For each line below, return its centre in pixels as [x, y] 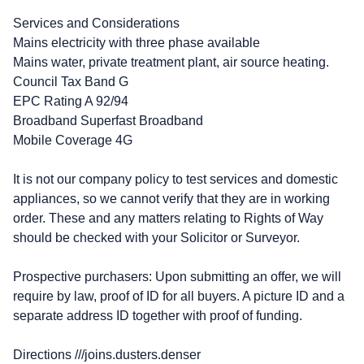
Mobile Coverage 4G [73, 140]
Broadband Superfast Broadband [108, 120]
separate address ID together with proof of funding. [158, 315]
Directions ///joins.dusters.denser [107, 354]
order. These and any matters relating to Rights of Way [168, 218]
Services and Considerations [96, 23]
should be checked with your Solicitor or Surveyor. [156, 237]
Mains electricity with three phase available [136, 42]
